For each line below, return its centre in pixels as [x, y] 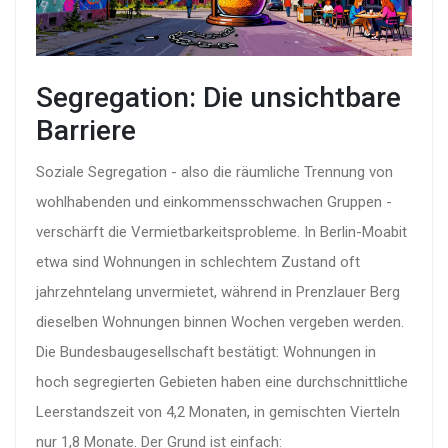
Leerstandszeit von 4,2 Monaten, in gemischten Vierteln [218, 411]
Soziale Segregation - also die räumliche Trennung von [214, 171]
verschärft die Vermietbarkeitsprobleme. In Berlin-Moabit [221, 231]
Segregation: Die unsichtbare [218, 97]
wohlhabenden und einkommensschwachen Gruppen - [214, 201]
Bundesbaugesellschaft [137, 351]
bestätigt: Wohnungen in [295, 351]
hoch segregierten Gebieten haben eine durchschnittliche [222, 381]
